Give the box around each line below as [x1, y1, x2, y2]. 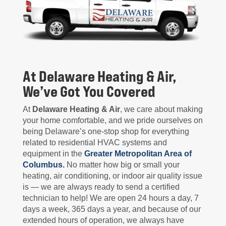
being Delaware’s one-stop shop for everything [22, 127, 189, 136]
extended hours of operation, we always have [22, 216, 184, 225]
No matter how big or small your [64, 160, 180, 169]
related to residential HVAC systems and [22, 138, 167, 147]
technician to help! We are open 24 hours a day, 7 [22, 194, 199, 203]
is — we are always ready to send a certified [22, 183, 180, 192]
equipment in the [22, 149, 84, 158]
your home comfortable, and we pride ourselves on [22, 116, 203, 125]
